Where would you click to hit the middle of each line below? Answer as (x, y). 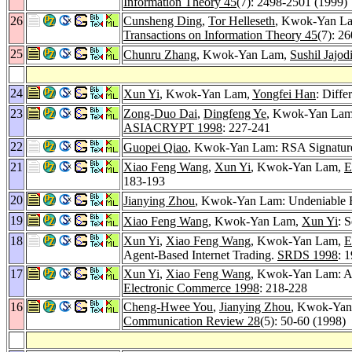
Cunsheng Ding (163, 20)
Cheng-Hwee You (168, 306)
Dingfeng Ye (235, 113)
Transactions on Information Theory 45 (220, 35)
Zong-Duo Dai (160, 113)
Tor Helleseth (242, 20)
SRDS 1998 (308, 255)
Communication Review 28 (192, 321)
